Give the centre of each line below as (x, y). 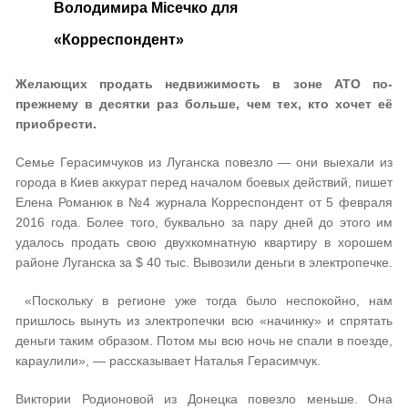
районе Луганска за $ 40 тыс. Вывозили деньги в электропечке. (204, 262)
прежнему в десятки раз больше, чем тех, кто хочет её (204, 104)
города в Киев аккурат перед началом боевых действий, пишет (204, 182)
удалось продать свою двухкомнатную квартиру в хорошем (204, 242)
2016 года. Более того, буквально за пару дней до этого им (204, 222)
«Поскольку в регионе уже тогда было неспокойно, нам (204, 301)
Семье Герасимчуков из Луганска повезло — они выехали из (204, 162)
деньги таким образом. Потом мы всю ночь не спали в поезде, (204, 341)
